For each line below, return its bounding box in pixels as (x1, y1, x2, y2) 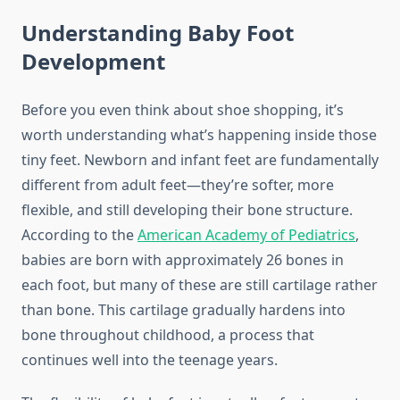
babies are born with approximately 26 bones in (21, 250, 344, 271)
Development (21, 46, 165, 77)
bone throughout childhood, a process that (21, 325, 314, 346)
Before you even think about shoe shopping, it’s (21, 100, 344, 121)
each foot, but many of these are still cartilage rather (21, 275, 378, 296)
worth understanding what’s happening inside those (21, 125, 377, 146)
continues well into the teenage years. (21, 350, 278, 371)
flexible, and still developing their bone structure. (21, 200, 353, 221)
